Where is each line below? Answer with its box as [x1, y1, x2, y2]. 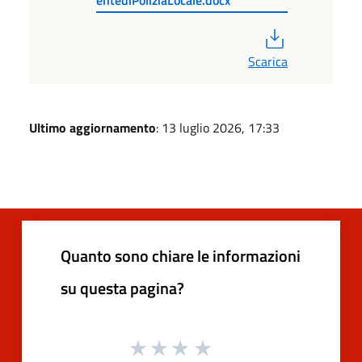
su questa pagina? [61, 275, 184, 301]
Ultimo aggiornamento [29, 117, 156, 137]
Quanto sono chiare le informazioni [61, 242, 301, 268]
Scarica [248, 51, 288, 71]
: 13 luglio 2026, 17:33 [156, 117, 280, 137]
